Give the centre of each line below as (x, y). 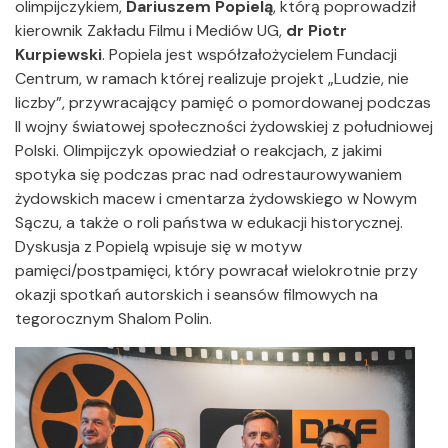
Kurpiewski (58, 55)
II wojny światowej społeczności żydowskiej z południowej (224, 127)
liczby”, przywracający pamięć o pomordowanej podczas (223, 103)
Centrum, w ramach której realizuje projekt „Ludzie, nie (212, 79)
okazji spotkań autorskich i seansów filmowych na (196, 295)
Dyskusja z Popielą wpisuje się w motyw (158, 247)
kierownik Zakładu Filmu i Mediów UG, (150, 31)
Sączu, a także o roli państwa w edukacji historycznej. (209, 223)
